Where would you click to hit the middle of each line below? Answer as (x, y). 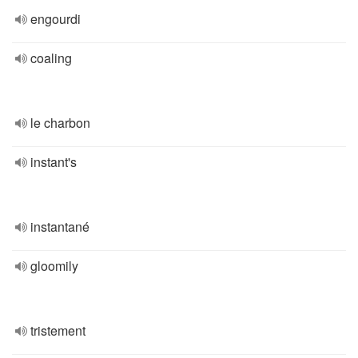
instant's (54, 162)
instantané (60, 227)
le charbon (60, 123)
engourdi (56, 19)
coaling (51, 58)
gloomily (54, 266)
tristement (58, 330)
